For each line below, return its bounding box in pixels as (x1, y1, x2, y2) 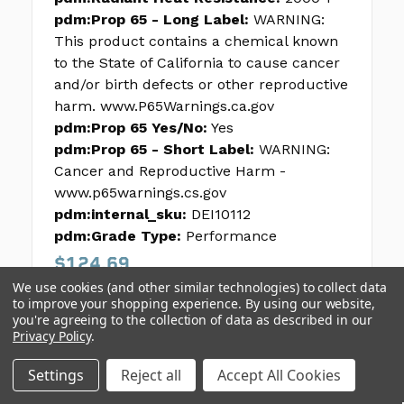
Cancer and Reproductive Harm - (54, 162, 286, 180)
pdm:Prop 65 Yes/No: (54, 119, 207, 137)
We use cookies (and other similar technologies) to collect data (13, 279, 387, 296)
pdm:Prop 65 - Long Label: (54, 11, 249, 29)
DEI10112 (191, 206, 251, 224)
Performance (186, 227, 277, 245)
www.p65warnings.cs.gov (54, 184, 226, 202)
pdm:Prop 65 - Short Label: (54, 141, 254, 159)
